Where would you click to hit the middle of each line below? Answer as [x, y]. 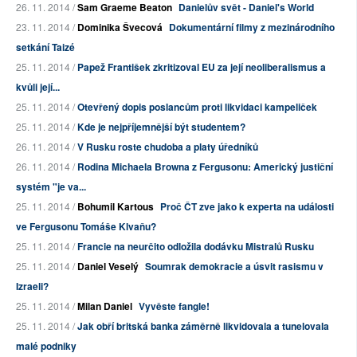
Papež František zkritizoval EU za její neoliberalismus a [202, 67]
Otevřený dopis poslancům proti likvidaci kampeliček [197, 107]
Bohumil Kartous [116, 207]
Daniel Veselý [108, 267]
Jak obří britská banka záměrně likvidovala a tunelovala [203, 326]
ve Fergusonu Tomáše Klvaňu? [86, 227]
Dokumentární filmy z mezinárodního [252, 27]
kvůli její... [38, 87]
